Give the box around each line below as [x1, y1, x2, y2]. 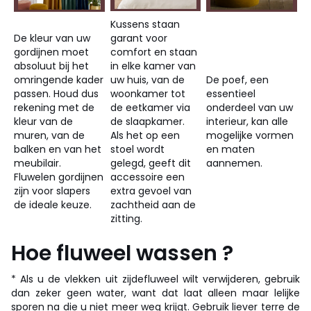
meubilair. [14, 156, 62, 171]
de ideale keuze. [14, 198, 92, 212]
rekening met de [14, 101, 95, 115]
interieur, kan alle [206, 115, 289, 129]
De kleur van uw [14, 31, 91, 46]
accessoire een [110, 170, 185, 185]
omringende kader [14, 73, 104, 87]
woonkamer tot [110, 87, 186, 101]
